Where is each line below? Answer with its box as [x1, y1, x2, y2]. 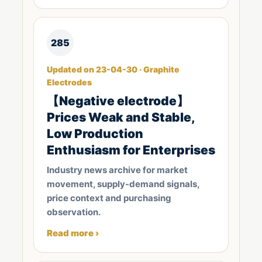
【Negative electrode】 [47, 94, 189, 108]
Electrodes [47, 77, 92, 87]
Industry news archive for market [47, 164, 188, 175]
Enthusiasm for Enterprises [47, 143, 215, 157]
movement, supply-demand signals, [47, 178, 199, 189]
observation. [47, 206, 101, 218]
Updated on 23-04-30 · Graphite [47, 64, 180, 74]
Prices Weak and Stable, [47, 110, 195, 125]
